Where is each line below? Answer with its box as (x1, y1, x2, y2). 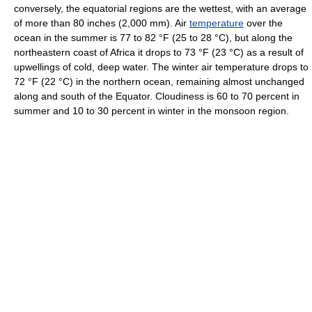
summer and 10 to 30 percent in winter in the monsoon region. (14, 105, 289, 116)
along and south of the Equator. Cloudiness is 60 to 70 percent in (14, 91, 299, 102)
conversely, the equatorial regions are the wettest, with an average (14, 3, 306, 14)
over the (244, 17, 283, 29)
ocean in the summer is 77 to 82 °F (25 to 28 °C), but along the (14, 32, 292, 43)
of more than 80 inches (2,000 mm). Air (14, 17, 189, 29)
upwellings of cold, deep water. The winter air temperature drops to (14, 61, 309, 72)
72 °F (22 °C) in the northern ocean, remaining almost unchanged (14, 76, 304, 87)
